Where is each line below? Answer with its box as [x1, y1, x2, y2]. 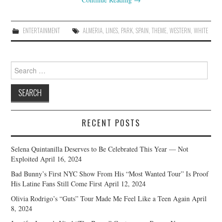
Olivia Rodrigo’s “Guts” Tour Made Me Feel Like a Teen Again [11, 193, 190, 203]
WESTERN [169, 25, 191, 35]
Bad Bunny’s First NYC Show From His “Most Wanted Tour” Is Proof [11, 168, 209, 178]
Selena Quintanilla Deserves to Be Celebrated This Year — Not [11, 144, 189, 154]
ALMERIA [82, 25, 103, 35]
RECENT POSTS [82, 116, 140, 129]
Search [10, 60, 30, 70]
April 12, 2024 [104, 178, 146, 188]
